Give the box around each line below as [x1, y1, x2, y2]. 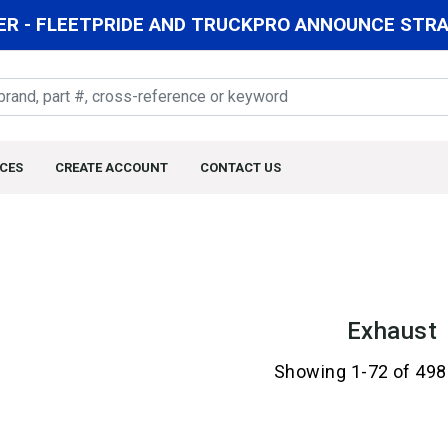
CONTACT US [200, 160, 281, 176]
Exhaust [346, 317, 438, 346]
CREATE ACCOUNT [55, 160, 168, 176]
